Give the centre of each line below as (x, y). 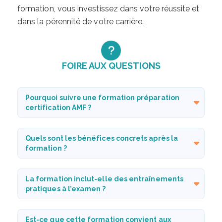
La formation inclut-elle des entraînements (104, 179)
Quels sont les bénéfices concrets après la (102, 138)
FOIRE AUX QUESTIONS (111, 65)
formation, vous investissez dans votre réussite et (109, 8)
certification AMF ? (58, 107)
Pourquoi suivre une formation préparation (102, 97)
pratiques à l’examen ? (66, 189)
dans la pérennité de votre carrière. (81, 21)
